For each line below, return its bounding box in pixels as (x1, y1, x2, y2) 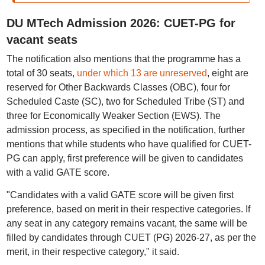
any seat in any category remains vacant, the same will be (6, 218, 247, 228)
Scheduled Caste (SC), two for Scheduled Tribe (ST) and (6, 96, 244, 106)
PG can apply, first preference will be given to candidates (6, 153, 243, 163)
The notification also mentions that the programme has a (6, 54, 241, 64)
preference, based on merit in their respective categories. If (6, 204, 250, 214)
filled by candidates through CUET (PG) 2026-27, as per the (6, 232, 256, 243)
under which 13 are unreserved (76, 68, 207, 78)
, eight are (206, 68, 248, 78)
